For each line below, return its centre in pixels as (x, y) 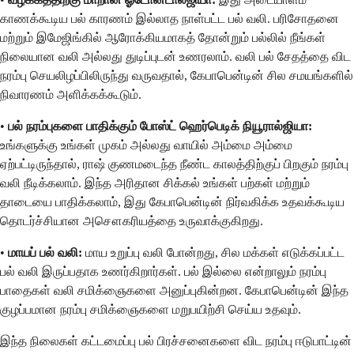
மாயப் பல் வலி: (45, 252)
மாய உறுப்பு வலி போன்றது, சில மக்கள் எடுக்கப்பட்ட (213, 252)
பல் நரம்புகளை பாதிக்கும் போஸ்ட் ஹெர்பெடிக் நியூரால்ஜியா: (160, 126)
